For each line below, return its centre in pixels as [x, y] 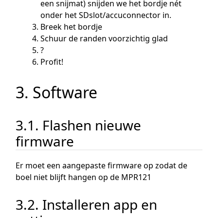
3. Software [56, 92]
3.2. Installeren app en [86, 205]
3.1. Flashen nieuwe [78, 125]
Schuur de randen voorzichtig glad [104, 38]
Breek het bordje [72, 27]
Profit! [52, 62]
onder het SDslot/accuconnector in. [106, 15]
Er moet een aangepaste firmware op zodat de [101, 166]
